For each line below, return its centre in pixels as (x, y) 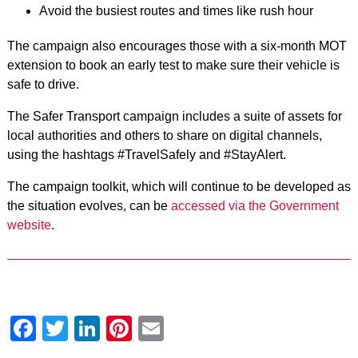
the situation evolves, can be (89, 205)
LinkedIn (148, 328)
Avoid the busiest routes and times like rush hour (176, 10)
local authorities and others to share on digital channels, (164, 135)
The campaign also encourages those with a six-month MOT (177, 46)
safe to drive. (44, 84)
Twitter (105, 328)
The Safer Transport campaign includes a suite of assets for (174, 116)
